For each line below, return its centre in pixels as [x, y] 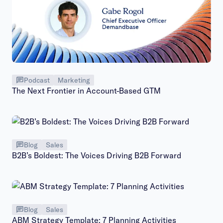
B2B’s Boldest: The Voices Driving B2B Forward [97, 156]
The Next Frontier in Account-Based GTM [86, 91]
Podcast [37, 80]
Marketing [74, 80]
